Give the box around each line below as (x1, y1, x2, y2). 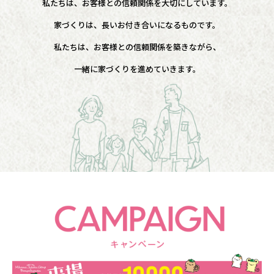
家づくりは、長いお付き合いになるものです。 (54, 18, 220, 31)
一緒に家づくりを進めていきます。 (73, 62, 201, 75)
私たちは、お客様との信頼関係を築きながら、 (53, 40, 221, 53)
